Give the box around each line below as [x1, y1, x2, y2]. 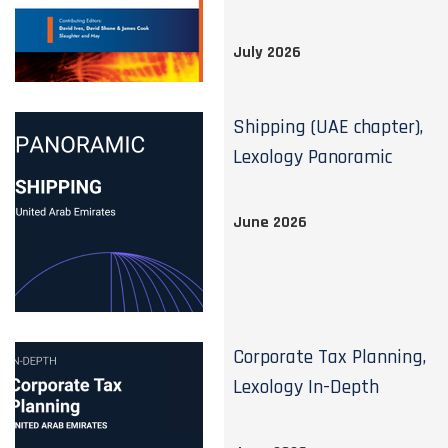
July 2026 [233, 42, 302, 63]
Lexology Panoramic [233, 144, 393, 170]
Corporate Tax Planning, [233, 344, 427, 370]
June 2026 [233, 212, 308, 233]
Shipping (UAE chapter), [233, 114, 424, 140]
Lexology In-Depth [233, 374, 380, 400]
